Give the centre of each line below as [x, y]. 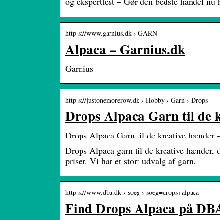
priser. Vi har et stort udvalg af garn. [131, 161]
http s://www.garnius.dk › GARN [111, 33]
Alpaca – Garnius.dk [125, 49]
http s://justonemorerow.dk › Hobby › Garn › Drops [137, 100]
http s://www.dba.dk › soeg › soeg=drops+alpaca [132, 192]
